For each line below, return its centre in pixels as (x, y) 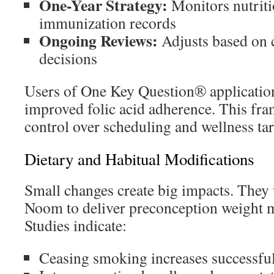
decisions (68, 58)
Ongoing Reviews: (98, 40)
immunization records (108, 23)
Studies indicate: (76, 225)
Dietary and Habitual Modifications (139, 159)
